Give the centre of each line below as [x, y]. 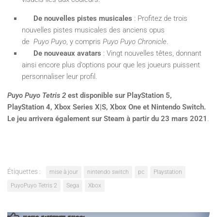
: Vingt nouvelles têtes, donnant [151, 53]
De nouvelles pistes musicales [83, 18]
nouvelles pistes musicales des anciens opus [93, 30]
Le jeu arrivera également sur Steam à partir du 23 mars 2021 [107, 118]
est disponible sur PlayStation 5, [119, 95]
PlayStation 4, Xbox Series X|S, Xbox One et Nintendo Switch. [107, 107]
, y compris [85, 41]
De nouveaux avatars [67, 53]
